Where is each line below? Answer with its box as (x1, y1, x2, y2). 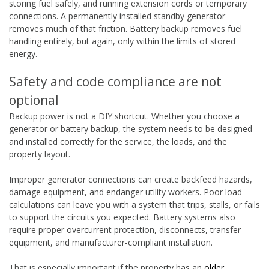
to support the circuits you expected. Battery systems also (9, 211, 235, 223)
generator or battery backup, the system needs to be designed (9, 122, 252, 134)
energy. (9, 47, 37, 59)
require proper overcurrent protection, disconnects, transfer (9, 223, 241, 235)
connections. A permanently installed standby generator (9, 10, 225, 22)
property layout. (9, 148, 70, 160)
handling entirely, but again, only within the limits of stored (9, 35, 235, 47)
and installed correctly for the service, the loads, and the (9, 135, 227, 147)
